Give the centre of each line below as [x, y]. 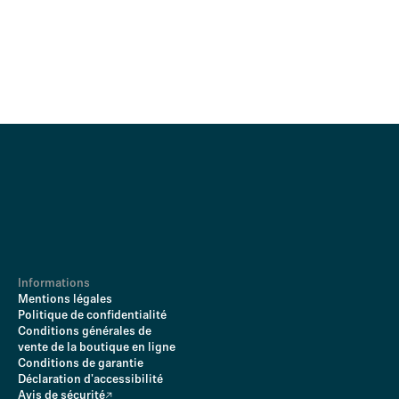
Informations [54, 284]
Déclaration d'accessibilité [90, 380]
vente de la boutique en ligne [97, 348]
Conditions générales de [85, 332]
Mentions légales [65, 300]
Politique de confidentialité [92, 316]
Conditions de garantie [81, 364]
